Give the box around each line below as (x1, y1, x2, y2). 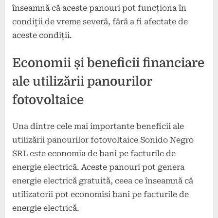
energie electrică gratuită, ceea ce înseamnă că (12, 176, 193, 186)
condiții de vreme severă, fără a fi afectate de (12, 17, 188, 27)
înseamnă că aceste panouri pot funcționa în (12, 3, 186, 13)
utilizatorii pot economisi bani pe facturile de (12, 190, 189, 200)
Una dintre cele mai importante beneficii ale (12, 122, 184, 131)
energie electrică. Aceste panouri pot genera (12, 163, 184, 172)
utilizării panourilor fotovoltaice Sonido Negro (12, 135, 194, 145)
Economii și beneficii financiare (12, 56, 204, 71)
